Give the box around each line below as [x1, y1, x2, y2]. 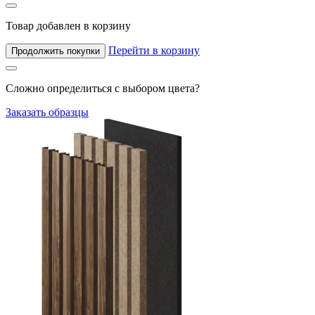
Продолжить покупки [11, 46, 100, 57]
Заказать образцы [6, 106, 89, 119]
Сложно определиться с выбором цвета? [6, 82, 200, 95]
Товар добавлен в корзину [6, 20, 131, 32]
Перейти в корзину [108, 44, 200, 57]
